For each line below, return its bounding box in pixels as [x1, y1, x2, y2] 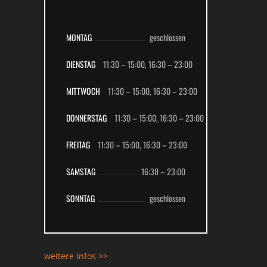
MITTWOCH [66, 85, 100, 98]
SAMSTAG [66, 165, 95, 178]
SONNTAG [66, 192, 95, 205]
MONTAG [66, 31, 92, 44]
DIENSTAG [66, 58, 95, 71]
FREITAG [66, 138, 90, 151]
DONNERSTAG [66, 111, 107, 125]
